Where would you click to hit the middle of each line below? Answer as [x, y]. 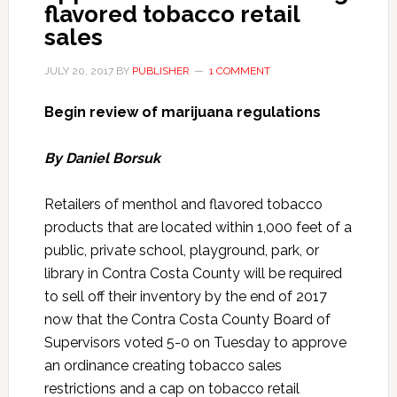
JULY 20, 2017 [78, 71]
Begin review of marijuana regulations [182, 112]
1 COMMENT [239, 71]
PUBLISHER [160, 71]
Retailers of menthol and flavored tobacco [183, 204]
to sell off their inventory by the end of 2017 [185, 296]
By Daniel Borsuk [102, 158]
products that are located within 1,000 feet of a [198, 227]
